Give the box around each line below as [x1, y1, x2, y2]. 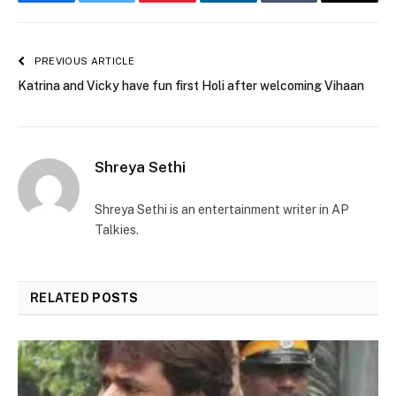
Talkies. [95, 223, 139, 238]
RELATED [30, 291, 93, 306]
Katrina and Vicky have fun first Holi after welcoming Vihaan [18, 79, 364, 94]
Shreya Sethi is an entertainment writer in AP [95, 202, 349, 217]
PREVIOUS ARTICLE [31, 56, 134, 67]
